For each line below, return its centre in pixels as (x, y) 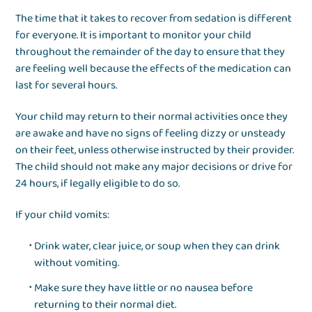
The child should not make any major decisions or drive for (154, 167)
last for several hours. (67, 86)
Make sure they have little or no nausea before (144, 288)
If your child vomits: (63, 215)
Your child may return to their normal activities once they (152, 117)
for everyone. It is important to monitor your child (134, 36)
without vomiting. (77, 263)
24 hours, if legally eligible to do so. (98, 184)
